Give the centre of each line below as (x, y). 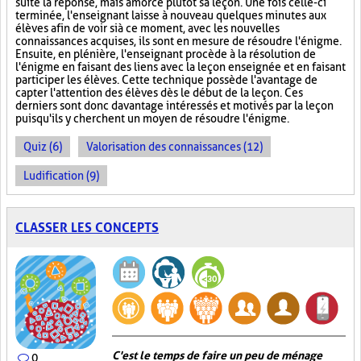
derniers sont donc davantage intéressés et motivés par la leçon (174, 106)
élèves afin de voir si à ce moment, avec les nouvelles (147, 28)
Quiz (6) (43, 147)
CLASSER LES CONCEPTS (87, 228)
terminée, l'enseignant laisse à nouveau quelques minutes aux (171, 15)
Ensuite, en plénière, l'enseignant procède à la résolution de (166, 54)
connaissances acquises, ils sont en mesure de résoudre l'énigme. (178, 41)
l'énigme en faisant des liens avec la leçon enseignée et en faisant (180, 67)
